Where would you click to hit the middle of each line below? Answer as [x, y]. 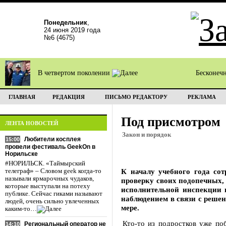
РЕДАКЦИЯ [68, 97]
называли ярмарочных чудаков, [49, 179]
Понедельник [66, 22]
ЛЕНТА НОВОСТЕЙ [32, 123]
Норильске [21, 154]
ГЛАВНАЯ [22, 97]
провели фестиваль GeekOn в [50, 147]
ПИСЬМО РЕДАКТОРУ [136, 97]
